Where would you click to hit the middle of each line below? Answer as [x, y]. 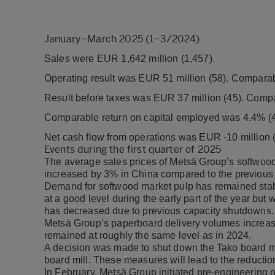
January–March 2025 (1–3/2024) [122, 39]
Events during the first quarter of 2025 [134, 149]
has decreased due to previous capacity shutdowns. [159, 211]
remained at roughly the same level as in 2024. [148, 235]
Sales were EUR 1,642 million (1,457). [131, 59]
